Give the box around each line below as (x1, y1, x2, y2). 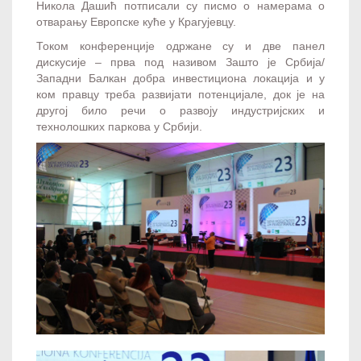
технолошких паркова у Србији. (36, 119, 202, 133)
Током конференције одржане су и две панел (36, 39, 325, 52)
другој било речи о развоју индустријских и (36, 103, 325, 117)
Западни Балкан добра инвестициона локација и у (36, 71, 325, 85)
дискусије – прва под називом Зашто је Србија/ (36, 55, 325, 68)
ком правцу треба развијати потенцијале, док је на (36, 87, 325, 101)
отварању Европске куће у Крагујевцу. (36, 15, 236, 28)
